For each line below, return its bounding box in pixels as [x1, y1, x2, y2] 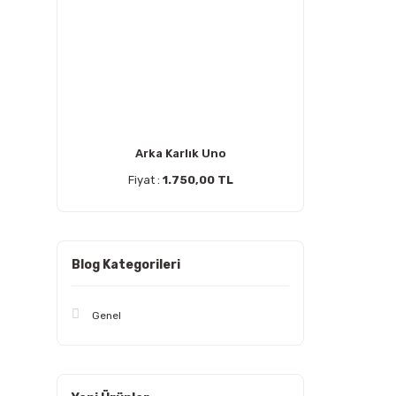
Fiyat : [127, 173, 163, 187]
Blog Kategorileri [72, 257, 180, 272]
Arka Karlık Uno [134, 147, 226, 160]
